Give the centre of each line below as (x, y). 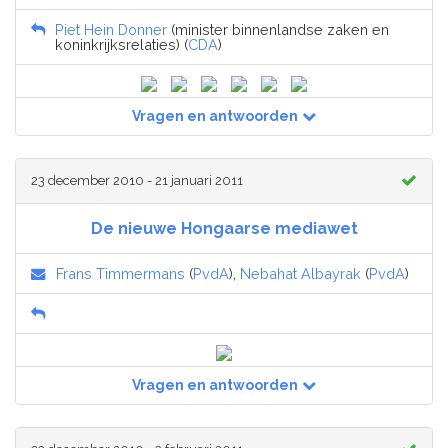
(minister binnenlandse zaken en (278, 30)
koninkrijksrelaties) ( (121, 45)
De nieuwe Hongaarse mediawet (224, 229)
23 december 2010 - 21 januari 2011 (137, 181)
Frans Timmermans (120, 274)
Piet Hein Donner (111, 30)
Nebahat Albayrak (300, 274)
